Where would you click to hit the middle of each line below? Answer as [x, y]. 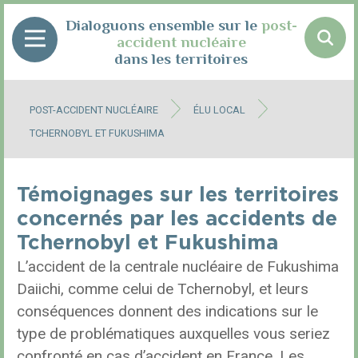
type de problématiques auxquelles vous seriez [173, 334]
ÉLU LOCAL [219, 110]
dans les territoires [181, 59]
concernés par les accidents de [177, 219]
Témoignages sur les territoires [178, 195]
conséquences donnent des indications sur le [167, 311]
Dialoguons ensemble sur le [163, 25]
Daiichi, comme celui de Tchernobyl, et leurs [163, 289]
